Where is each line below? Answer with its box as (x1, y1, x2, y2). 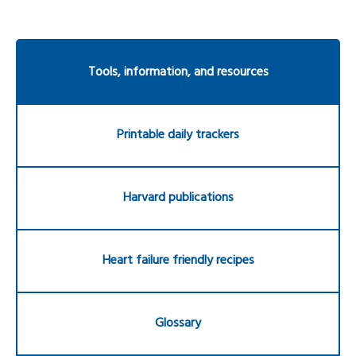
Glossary (155, 313, 201, 334)
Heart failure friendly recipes (102, 250, 254, 271)
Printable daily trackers (117, 125, 239, 145)
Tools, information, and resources (87, 62, 269, 83)
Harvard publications (122, 188, 234, 208)
